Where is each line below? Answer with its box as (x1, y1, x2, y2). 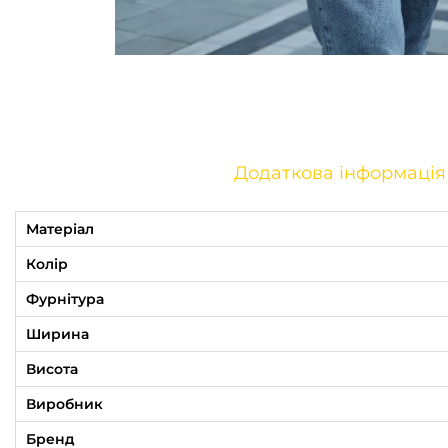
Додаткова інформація (233, 161, 446, 184)
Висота (26, 359, 78, 378)
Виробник (26, 394, 103, 413)
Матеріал (26, 219, 94, 238)
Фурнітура (26, 289, 104, 308)
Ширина (26, 324, 89, 343)
